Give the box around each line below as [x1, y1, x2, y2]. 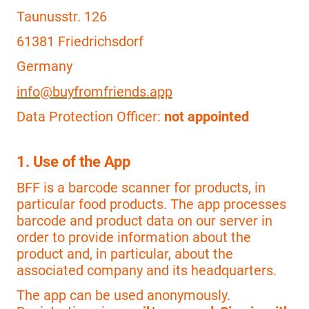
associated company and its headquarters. [17, 261, 277, 279]
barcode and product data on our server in [17, 212, 272, 229]
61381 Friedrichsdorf [17, 33, 143, 50]
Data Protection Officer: [17, 108, 164, 125]
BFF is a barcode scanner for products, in [17, 179, 266, 196]
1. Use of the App [17, 153, 130, 171]
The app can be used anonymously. [17, 286, 230, 303]
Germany [17, 58, 72, 75]
